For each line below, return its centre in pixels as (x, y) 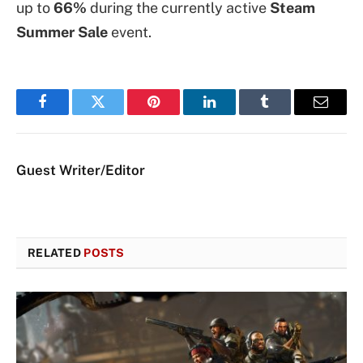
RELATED (56, 253)
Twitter (118, 114)
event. (130, 32)
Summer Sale (62, 32)
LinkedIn (235, 114)
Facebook (69, 114)
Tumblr (285, 114)
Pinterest (178, 114)
